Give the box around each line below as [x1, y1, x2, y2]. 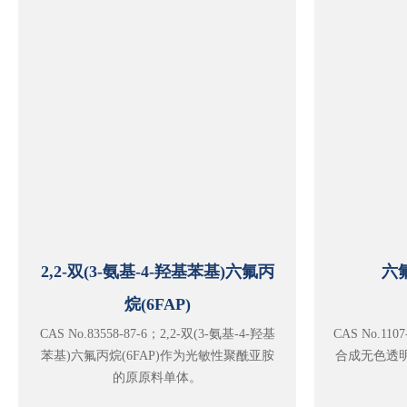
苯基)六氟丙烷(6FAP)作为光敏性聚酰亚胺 [40, 348, 274, 362]
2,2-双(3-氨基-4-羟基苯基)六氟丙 [40, 262, 274, 281]
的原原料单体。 [113, 370, 202, 384]
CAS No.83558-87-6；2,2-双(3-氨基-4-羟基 [39, 326, 275, 341]
